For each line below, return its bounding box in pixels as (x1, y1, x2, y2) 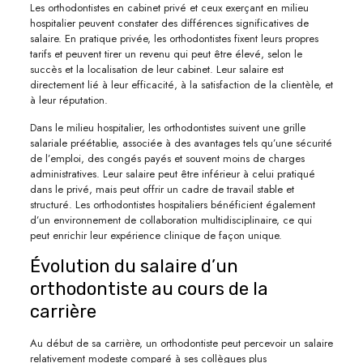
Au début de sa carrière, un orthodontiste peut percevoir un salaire (29, 335, 333, 351)
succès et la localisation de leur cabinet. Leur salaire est (29, 61, 284, 77)
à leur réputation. (29, 92, 108, 108)
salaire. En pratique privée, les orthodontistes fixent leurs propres (29, 30, 318, 46)
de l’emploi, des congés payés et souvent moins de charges (29, 150, 305, 166)
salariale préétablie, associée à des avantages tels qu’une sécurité (29, 135, 332, 151)
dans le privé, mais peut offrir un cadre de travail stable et (29, 181, 294, 197)
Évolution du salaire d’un (29, 254, 238, 277)
